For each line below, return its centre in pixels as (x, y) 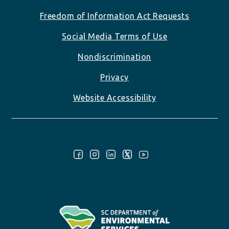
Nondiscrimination (114, 56)
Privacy (114, 77)
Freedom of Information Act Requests (114, 16)
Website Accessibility (114, 97)
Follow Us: (30, 157)
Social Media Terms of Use (114, 36)
